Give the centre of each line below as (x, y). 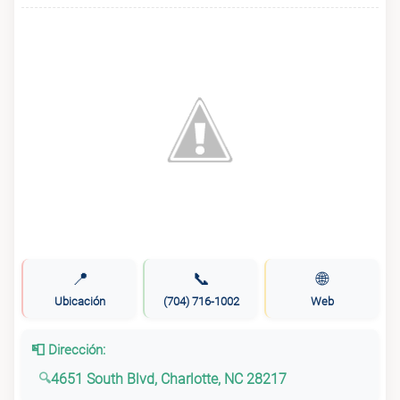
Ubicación (79, 302)
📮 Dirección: (69, 350)
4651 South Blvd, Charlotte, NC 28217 (169, 379)
